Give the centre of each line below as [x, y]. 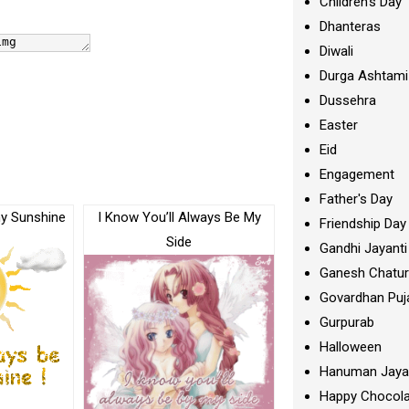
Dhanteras [351, 26]
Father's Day [357, 199]
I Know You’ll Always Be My [179, 217]
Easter [339, 125]
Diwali [337, 51]
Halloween [351, 347]
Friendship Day [363, 224]
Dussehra [348, 100]
